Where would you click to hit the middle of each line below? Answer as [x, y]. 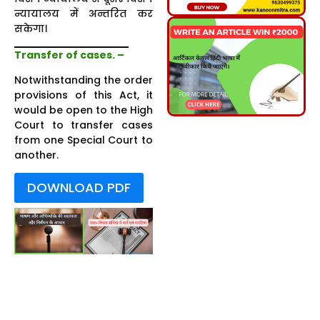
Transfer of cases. [65, 55]
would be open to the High [84, 110]
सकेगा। [31, 28]
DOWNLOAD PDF [79, 187]
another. [36, 155]
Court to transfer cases [84, 125]
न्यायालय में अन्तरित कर [84, 13]
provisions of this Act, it [84, 95]
